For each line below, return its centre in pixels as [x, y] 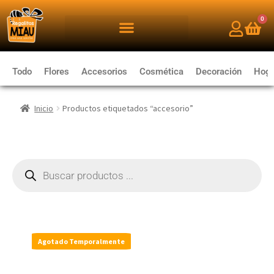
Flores [57, 72]
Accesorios [104, 72]
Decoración [219, 72]
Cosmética [161, 72]
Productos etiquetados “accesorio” [128, 108]
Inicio [44, 108]
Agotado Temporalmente [81, 241]
